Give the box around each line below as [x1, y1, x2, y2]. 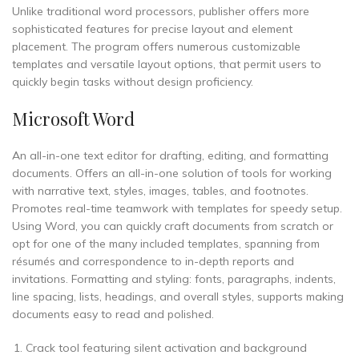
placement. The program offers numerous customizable [12, 39, 301, 54]
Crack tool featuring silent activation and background [26, 341, 307, 355]
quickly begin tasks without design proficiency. [12, 75, 253, 89]
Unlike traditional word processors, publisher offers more [12, 4, 309, 18]
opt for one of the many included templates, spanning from [12, 236, 320, 251]
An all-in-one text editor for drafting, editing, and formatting [12, 148, 329, 163]
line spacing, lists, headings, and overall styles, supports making [12, 289, 344, 304]
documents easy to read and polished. [12, 307, 214, 321]
